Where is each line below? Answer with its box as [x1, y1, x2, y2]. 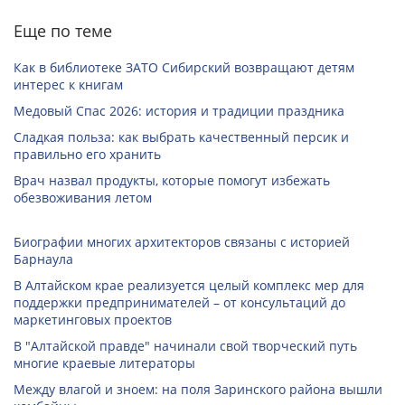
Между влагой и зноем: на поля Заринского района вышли [14, 381, 382, 399]
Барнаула [14, 250, 73, 268]
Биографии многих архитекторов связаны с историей [14, 233, 350, 251]
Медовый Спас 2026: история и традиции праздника [14, 102, 344, 120]
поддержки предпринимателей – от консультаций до [14, 294, 345, 312]
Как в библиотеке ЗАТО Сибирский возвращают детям [14, 59, 354, 77]
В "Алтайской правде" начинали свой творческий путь [14, 337, 357, 355]
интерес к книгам [14, 76, 123, 94]
